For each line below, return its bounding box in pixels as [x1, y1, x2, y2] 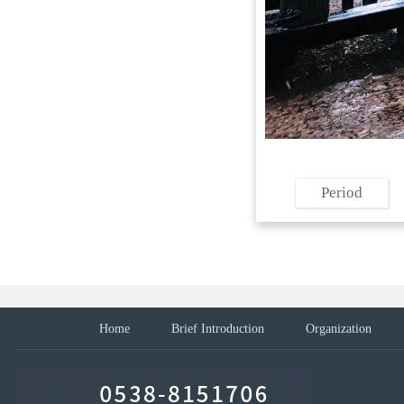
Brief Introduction [171, 321, 264, 335]
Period [321, 183, 363, 201]
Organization [306, 321, 372, 335]
